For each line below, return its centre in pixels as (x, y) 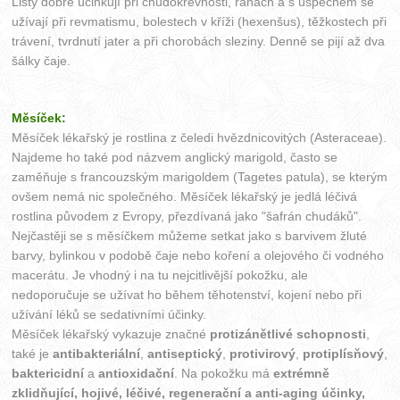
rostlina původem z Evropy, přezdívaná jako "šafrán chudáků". (187, 217)
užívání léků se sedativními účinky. (109, 315)
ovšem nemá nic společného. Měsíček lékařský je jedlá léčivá (185, 197)
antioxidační (137, 374)
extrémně (302, 374)
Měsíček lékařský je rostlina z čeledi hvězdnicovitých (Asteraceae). (200, 138)
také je (33, 354)
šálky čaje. (42, 61)
